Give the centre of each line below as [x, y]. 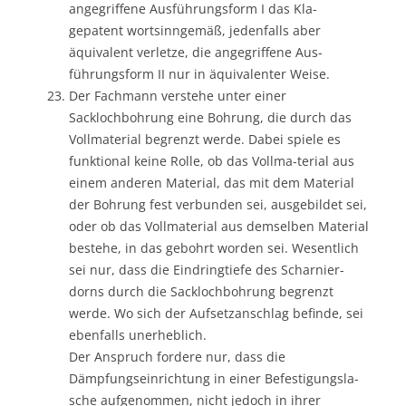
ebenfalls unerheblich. [138, 334]
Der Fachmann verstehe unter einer [178, 95]
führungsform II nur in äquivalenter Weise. [199, 73]
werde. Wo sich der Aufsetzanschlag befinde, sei [216, 313]
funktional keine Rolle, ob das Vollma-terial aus [212, 160]
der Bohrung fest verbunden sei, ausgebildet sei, [218, 204]
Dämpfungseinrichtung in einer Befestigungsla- [214, 378]
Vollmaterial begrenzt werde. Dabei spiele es [205, 139]
